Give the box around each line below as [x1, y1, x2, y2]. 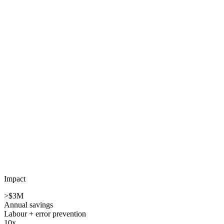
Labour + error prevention [4, 209, 86, 218]
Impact [4, 174, 25, 183]
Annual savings [4, 200, 53, 209]
